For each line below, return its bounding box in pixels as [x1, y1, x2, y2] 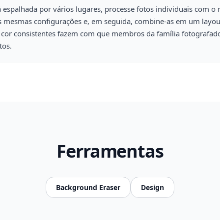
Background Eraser [56, 183, 120, 192]
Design [141, 183, 164, 192]
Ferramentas [56, 139, 164, 163]
